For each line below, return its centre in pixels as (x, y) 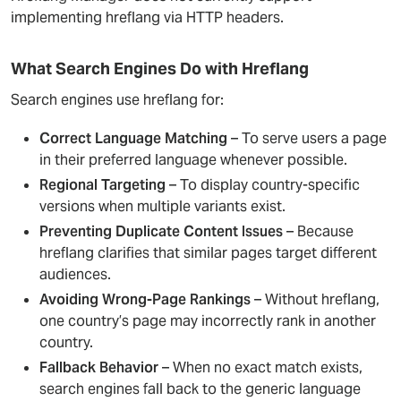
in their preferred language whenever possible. (193, 160)
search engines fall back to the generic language (200, 389)
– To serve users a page (307, 138)
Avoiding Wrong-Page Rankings (145, 299)
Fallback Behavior (99, 367)
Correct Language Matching (133, 138)
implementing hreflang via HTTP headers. (147, 17)
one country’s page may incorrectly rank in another (208, 321)
